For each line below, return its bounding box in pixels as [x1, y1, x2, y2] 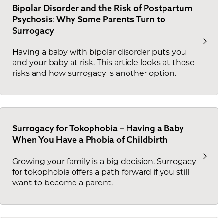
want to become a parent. [12, 179, 113, 187]
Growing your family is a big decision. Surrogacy [12, 158, 196, 166]
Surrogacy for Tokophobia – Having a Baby [12, 123, 184, 134]
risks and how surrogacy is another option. [12, 70, 176, 78]
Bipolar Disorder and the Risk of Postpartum [12, 2, 193, 14]
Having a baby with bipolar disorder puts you [12, 49, 186, 57]
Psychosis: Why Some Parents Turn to [12, 14, 165, 25]
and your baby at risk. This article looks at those [12, 59, 195, 68]
